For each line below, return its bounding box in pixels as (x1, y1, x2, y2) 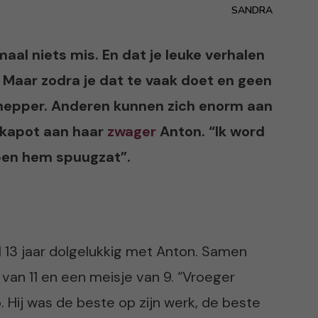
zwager (107, 121, 156, 141)
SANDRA (231, 3, 273, 17)
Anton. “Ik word (156, 121, 265, 141)
